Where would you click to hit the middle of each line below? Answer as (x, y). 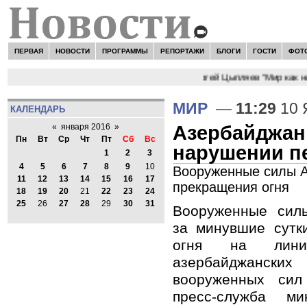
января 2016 (86, 127)
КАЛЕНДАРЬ (37, 109)
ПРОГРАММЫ (125, 51)
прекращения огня (231, 187)
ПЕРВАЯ (28, 51)
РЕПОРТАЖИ (182, 51)
